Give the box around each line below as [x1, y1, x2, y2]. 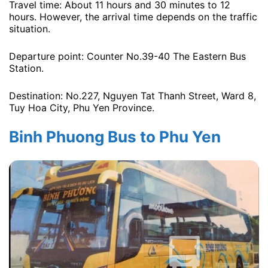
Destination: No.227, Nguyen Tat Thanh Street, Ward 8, [9, 89, 256, 102]
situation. [9, 23, 50, 35]
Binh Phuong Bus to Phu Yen [9, 127, 221, 147]
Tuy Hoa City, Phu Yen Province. [9, 101, 154, 114]
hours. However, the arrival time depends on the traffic [9, 11, 257, 23]
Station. [9, 62, 44, 74]
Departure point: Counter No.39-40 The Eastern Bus [9, 50, 246, 62]
